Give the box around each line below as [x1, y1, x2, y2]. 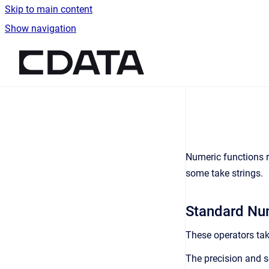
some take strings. [186, 168, 265, 179]
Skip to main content [5, 4, 92, 15]
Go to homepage [144, 49, 214, 60]
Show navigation [5, 23, 76, 34]
